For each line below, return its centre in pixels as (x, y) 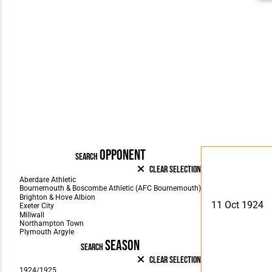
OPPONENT (122, 155)
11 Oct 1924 (237, 205)
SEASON (122, 245)
